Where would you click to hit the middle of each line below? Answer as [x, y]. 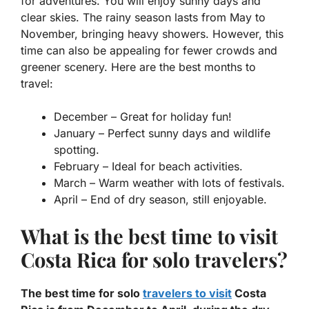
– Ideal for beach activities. [171, 167]
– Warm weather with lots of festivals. [186, 183]
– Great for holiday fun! [170, 117]
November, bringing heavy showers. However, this [152, 34]
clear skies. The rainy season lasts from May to [143, 18]
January [74, 133]
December [81, 117]
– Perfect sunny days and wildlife [183, 133]
